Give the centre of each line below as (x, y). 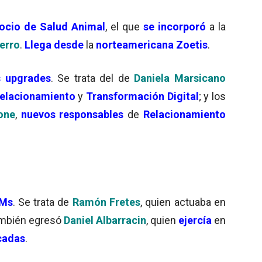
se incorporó (175, 26)
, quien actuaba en (183, 202)
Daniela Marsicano (178, 78)
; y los (212, 96)
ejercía (196, 220)
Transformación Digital (142, 96)
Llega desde (54, 44)
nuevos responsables (74, 114)
